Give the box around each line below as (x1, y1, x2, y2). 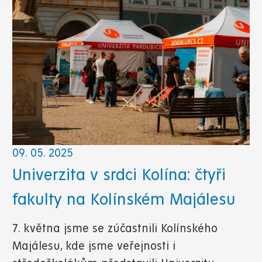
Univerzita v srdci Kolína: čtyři (12, 166, 226, 184)
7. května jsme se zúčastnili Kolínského (12, 222, 218, 235)
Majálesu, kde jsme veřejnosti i (12, 240, 175, 253)
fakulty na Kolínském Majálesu (12, 190, 236, 208)
